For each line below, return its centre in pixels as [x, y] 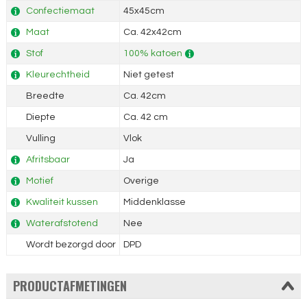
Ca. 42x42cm [152, 33]
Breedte [44, 96]
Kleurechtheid [58, 75]
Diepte [39, 118]
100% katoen [152, 54]
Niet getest [148, 75]
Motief [39, 181]
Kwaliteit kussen [62, 202]
